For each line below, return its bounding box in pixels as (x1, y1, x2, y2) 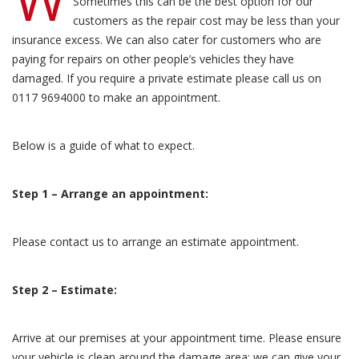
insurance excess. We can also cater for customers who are (12, 32, 321, 47)
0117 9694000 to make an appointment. (12, 90, 220, 105)
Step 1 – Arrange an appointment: (12, 186, 208, 201)
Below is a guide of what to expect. (12, 138, 195, 153)
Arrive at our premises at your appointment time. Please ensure (12, 330, 341, 345)
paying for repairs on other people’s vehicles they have (12, 51, 294, 67)
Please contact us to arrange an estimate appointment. (12, 234, 299, 249)
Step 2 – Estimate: (12, 282, 117, 297)
